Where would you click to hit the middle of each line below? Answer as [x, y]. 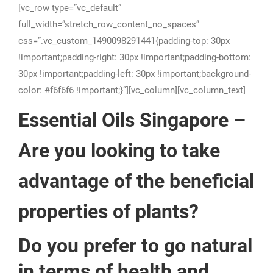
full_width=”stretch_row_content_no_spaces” [109, 24]
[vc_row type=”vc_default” [70, 8]
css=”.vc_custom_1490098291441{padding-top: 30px [124, 41]
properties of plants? [108, 211]
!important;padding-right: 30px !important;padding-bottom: [135, 57]
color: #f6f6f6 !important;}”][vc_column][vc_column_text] [132, 90]
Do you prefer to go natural [135, 246]
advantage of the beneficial [136, 181]
